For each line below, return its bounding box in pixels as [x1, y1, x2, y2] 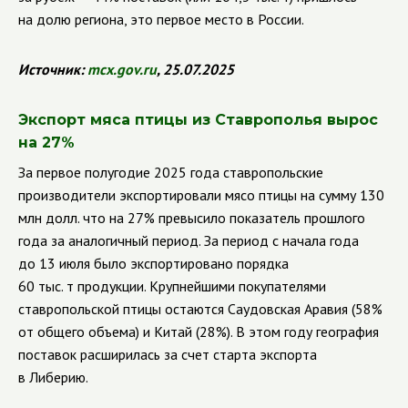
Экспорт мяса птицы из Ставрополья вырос [18, 111, 378, 128]
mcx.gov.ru [87, 60, 157, 78]
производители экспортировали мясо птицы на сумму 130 [18, 186, 384, 204]
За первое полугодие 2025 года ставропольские [18, 163, 323, 181]
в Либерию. [18, 368, 88, 386]
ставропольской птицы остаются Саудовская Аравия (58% [18, 300, 382, 318]
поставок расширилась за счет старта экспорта [18, 345, 317, 363]
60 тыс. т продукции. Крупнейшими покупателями [18, 277, 326, 295]
